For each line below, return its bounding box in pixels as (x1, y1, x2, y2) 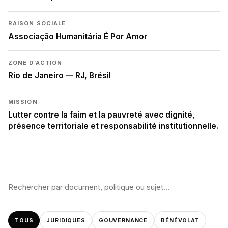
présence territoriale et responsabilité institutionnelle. (8, 121, 218, 131)
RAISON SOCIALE (8, 19, 66, 27)
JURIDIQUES (46, 217, 85, 224)
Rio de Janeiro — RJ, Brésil (8, 70, 111, 80)
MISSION (8, 98, 38, 105)
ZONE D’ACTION (8, 59, 63, 66)
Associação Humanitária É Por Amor (8, 31, 147, 41)
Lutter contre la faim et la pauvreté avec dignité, (8, 109, 195, 120)
